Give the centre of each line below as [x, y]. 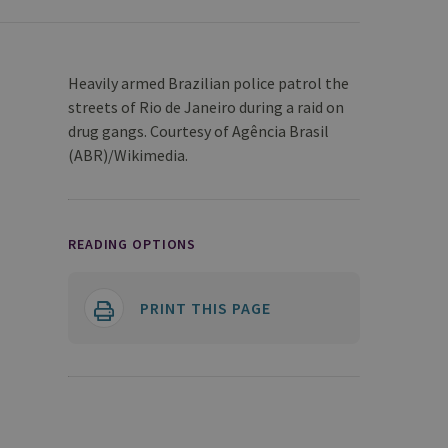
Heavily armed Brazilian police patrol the [208, 83]
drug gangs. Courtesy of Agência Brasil [198, 131]
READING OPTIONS [132, 244]
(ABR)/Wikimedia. [128, 155]
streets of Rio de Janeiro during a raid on [206, 107]
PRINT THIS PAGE [205, 308]
